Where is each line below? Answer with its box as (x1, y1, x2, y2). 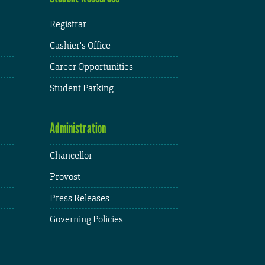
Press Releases (49, 192, 109, 203)
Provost (49, 170, 80, 182)
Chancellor (49, 149, 92, 161)
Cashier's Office (49, 40, 111, 51)
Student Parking (49, 82, 114, 94)
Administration (49, 119, 106, 137)
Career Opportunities (49, 61, 133, 73)
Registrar (49, 18, 86, 30)
